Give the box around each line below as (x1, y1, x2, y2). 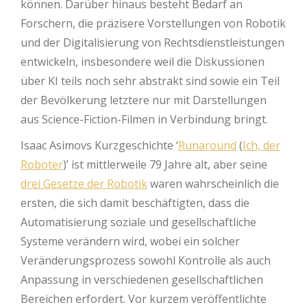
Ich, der (243, 138, 280, 153)
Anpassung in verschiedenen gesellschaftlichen (21, 272, 263, 287)
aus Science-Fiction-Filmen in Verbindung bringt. (21, 112, 268, 127)
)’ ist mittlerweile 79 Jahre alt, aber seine (63, 157, 267, 172)
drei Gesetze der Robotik (21, 176, 147, 191)
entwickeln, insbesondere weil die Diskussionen (21, 54, 265, 69)
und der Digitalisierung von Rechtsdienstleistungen (21, 35, 284, 50)
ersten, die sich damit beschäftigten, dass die (21, 195, 249, 210)
